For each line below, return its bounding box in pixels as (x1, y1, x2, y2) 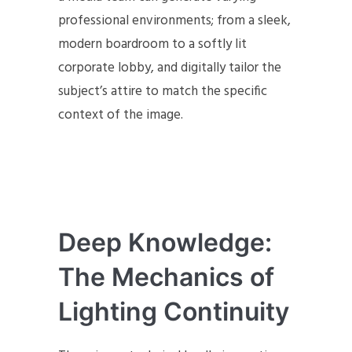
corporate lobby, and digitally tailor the (58, 57, 281, 79)
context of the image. (58, 104, 183, 126)
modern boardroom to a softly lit (58, 34, 247, 56)
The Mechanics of (58, 262, 274, 293)
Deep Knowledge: (58, 227, 272, 258)
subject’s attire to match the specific (58, 81, 267, 103)
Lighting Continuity (58, 296, 289, 328)
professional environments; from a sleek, (58, 10, 291, 32)
